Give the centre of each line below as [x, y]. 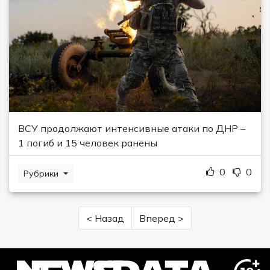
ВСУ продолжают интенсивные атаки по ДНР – [132, 129]
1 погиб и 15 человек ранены [88, 143]
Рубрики [42, 174]
